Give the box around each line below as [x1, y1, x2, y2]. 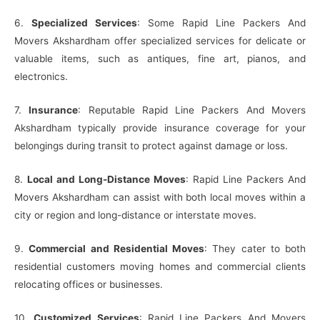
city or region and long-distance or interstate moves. [14, 209, 256, 221]
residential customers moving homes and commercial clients [14, 261, 306, 273]
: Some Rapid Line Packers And [137, 17, 306, 29]
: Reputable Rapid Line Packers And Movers [78, 104, 306, 116]
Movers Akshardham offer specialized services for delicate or [14, 35, 306, 47]
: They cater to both [204, 243, 306, 255]
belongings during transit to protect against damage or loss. [14, 140, 288, 152]
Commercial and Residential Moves [29, 243, 204, 255]
